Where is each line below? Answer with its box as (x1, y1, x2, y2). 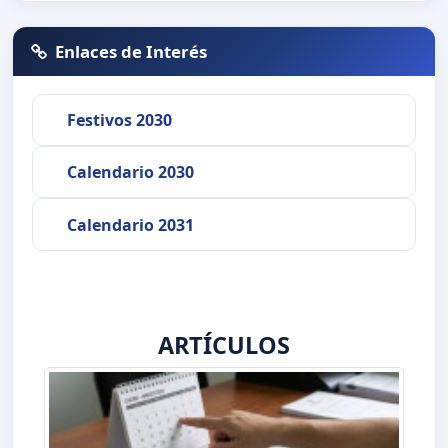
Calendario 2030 (66, 161, 194, 184)
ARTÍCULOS (158, 328, 290, 361)
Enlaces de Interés (55, 39, 208, 63)
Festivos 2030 (66, 108, 172, 131)
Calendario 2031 (66, 213, 194, 236)
